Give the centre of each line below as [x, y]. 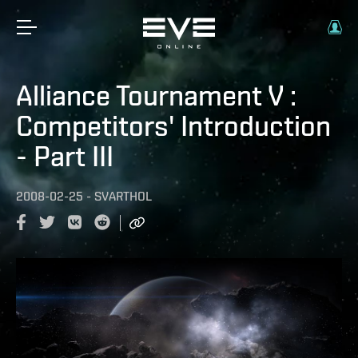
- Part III [65, 156]
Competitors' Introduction [173, 125]
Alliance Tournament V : [156, 95]
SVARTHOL [123, 196]
